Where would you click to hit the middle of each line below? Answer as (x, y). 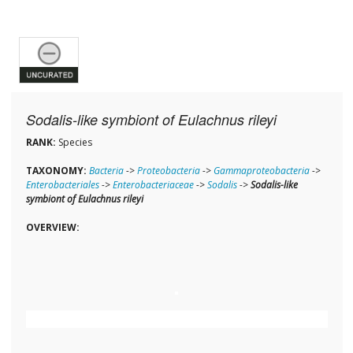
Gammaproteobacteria (261, 171)
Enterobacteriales (62, 185)
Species (74, 143)
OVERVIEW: (52, 228)
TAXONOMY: (56, 171)
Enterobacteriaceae (153, 185)
